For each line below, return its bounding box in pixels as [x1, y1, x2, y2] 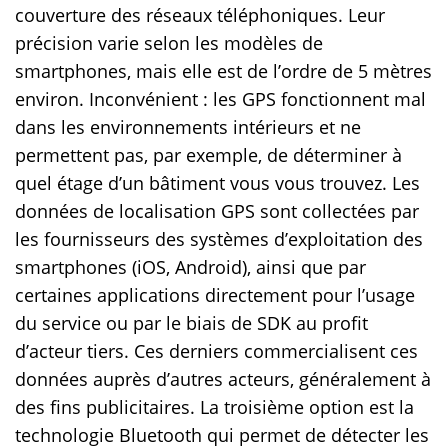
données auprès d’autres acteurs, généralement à [15, 367, 431, 392]
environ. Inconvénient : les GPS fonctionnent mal [15, 87, 426, 112]
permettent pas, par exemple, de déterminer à [15, 143, 402, 168]
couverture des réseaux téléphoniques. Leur [15, 3, 385, 28]
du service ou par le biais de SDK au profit [15, 311, 368, 336]
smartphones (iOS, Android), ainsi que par [15, 255, 366, 280]
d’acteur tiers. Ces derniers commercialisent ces [15, 339, 418, 364]
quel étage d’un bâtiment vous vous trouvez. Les [15, 171, 420, 196]
